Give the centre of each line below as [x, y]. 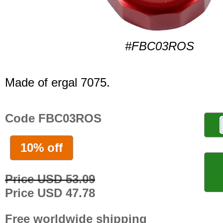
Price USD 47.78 [50, 193]
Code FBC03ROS [53, 118]
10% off [42, 147]
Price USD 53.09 [50, 179]
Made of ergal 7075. [57, 83]
